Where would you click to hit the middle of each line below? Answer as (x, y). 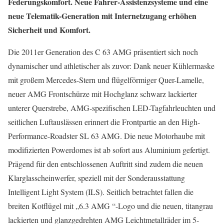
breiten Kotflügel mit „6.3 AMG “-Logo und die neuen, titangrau (110, 206)
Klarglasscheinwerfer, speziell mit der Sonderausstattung (96, 178)
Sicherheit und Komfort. (49, 30)
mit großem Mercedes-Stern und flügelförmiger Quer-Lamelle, (106, 80)
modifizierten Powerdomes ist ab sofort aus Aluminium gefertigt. (109, 150)
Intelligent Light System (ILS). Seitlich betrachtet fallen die (101, 192)
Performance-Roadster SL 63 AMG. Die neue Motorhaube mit (106, 136)
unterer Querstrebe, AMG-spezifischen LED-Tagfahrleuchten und (112, 108)
